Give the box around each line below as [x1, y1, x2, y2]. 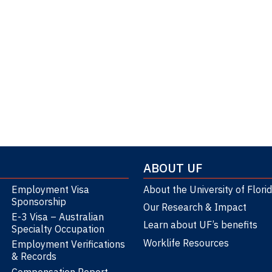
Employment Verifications [11, 238, 125, 251]
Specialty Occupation [11, 223, 104, 236]
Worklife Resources [143, 236, 229, 249]
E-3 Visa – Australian [11, 211, 104, 223]
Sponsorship [11, 195, 66, 208]
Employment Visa [11, 183, 89, 195]
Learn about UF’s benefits [143, 219, 257, 231]
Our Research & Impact [143, 201, 246, 214]
